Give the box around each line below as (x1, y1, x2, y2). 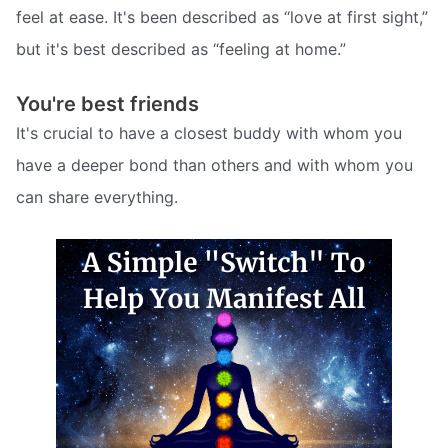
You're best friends (16, 91, 199, 116)
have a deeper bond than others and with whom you (16, 154, 413, 175)
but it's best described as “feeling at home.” (16, 39, 346, 60)
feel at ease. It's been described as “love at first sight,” (16, 7, 428, 28)
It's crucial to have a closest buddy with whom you (16, 122, 402, 143)
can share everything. (16, 186, 178, 207)
